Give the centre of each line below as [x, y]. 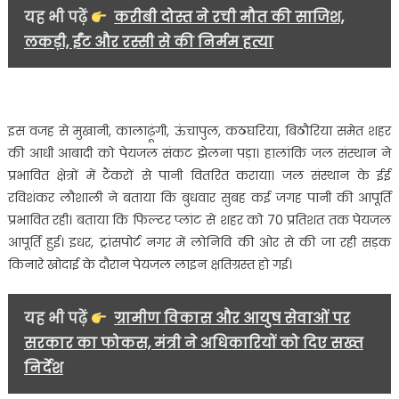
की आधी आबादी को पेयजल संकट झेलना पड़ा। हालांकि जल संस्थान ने [199, 154]
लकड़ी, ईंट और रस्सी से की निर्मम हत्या [148, 43]
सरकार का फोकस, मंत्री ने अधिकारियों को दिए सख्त [193, 344]
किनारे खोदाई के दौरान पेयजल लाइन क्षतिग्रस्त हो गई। [150, 265]
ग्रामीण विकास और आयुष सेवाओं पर [232, 319]
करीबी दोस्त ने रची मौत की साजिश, [229, 18]
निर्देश [43, 369]
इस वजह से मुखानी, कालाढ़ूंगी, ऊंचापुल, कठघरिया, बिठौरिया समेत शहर [199, 131]
